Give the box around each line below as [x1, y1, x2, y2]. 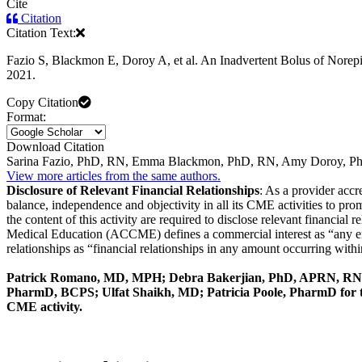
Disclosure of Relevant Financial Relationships [6, 183, 259, 198]
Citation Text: [6, 26, 76, 40]
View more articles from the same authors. [6, 169, 221, 183]
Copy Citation [6, 95, 78, 110]
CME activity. [6, 300, 82, 314]
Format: [6, 110, 46, 124]
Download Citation [6, 140, 104, 154]
